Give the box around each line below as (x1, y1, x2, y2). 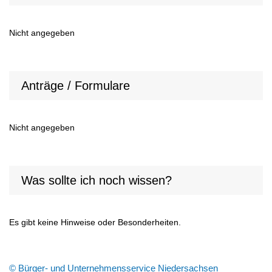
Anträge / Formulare (21, 79, 130, 93)
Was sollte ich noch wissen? (21, 174, 172, 188)
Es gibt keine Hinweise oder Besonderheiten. (9, 218, 183, 228)
